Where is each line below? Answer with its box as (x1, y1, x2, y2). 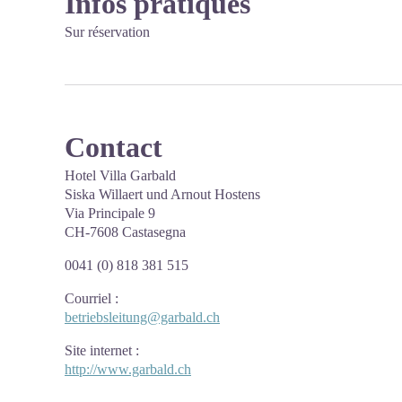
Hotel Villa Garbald (65, 168, 176, 183)
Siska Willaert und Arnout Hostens (65, 187, 260, 202)
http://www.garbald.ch (65, 362, 191, 377)
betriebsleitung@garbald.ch (65, 310, 220, 325)
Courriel (65, 291, 111, 306)
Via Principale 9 (65, 205, 155, 221)
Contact (65, 131, 162, 163)
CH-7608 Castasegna (65, 224, 186, 240)
